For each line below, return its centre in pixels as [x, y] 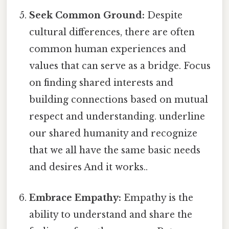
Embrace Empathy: [75, 198]
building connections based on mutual [119, 100]
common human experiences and [108, 49]
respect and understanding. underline [117, 117]
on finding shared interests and [101, 83]
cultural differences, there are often [112, 32]
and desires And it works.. [89, 167]
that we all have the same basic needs [115, 151]
